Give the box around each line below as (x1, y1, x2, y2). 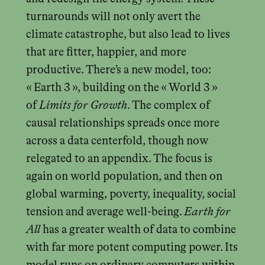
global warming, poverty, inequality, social (25, 188, 236, 200)
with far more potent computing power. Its (25, 241, 238, 253)
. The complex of (127, 99, 210, 111)
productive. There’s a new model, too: (25, 64, 211, 76)
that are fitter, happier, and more (25, 46, 186, 58)
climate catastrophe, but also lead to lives (25, 28, 230, 40)
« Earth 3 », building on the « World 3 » (25, 82, 217, 93)
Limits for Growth (38, 99, 127, 111)
